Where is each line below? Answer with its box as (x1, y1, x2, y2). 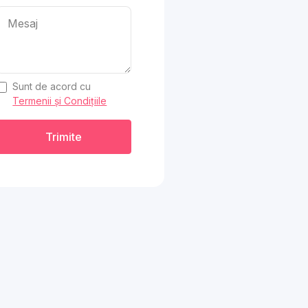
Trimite (45, 130, 82, 144)
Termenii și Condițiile (12, 95, 107, 107)
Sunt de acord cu (12, 80, 91, 92)
